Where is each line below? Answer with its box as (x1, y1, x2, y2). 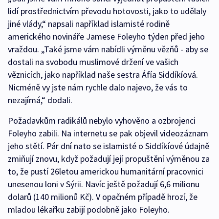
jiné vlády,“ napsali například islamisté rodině (8, 18, 170, 30)
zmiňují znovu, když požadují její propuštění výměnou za (8, 153, 210, 165)
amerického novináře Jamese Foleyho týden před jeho (8, 31, 205, 43)
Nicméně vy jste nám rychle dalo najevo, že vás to (8, 82, 188, 93)
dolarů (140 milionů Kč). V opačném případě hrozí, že (8, 191, 197, 203)
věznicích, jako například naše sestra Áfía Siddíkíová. (8, 69, 198, 81)
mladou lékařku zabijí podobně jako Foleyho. (8, 204, 170, 216)
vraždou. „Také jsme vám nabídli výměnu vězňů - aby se (8, 44, 208, 55)
